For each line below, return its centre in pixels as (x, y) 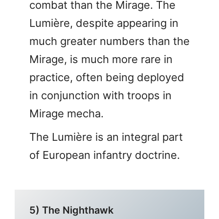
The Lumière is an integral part (106, 137)
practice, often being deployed (107, 77)
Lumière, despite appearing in (104, 23)
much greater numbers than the (109, 41)
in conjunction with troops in (100, 95)
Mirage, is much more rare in (101, 59)
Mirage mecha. (66, 113)
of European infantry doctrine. (105, 155)
